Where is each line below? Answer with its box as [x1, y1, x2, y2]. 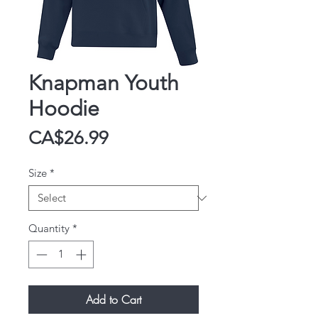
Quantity [28, 221, 70, 236]
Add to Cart [86, 291, 141, 307]
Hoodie [28, 96, 99, 122]
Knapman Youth [28, 70, 179, 97]
